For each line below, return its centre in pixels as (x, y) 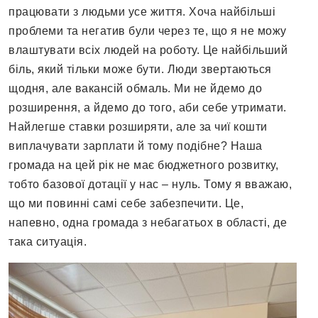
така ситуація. (48, 242)
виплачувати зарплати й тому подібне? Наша (136, 146)
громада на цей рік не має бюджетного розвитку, (143, 165)
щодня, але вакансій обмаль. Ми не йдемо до (135, 89)
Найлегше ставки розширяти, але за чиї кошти (138, 127)
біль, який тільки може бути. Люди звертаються (140, 70)
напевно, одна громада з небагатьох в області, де (148, 223)
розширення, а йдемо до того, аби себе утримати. (148, 108)
